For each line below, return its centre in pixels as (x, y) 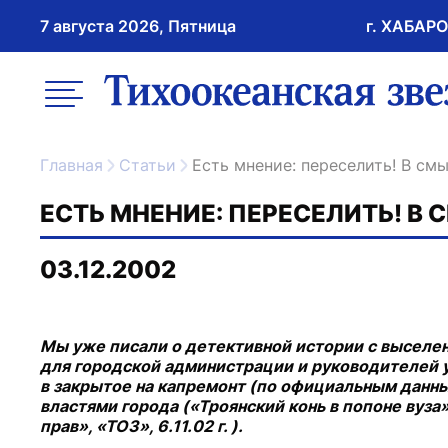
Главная (76, 165)
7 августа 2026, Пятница (138, 26)
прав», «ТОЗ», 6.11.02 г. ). (141, 426)
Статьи (153, 165)
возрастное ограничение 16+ (214, 68)
